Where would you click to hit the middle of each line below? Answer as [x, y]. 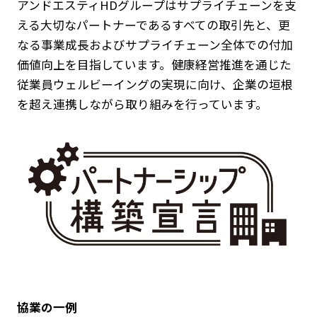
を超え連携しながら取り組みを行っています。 [142, 104]
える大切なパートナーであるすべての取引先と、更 [153, 25]
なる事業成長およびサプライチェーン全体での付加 [155, 45]
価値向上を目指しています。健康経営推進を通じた [154, 65]
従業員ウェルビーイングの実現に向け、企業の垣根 [155, 85]
